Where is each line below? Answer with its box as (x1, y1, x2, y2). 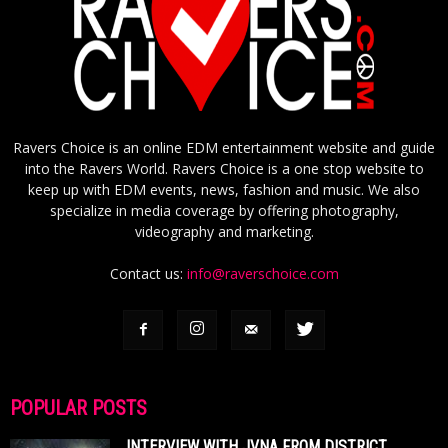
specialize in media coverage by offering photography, (49, 200, 399, 220)
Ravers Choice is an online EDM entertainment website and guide (13, 137, 435, 157)
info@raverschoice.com (186, 263, 339, 283)
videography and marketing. (134, 221, 314, 241)
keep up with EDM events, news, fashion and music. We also (28, 179, 420, 199)
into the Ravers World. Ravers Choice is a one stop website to (24, 158, 424, 178)
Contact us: (109, 263, 187, 283)
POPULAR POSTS (10, 395, 147, 420)
